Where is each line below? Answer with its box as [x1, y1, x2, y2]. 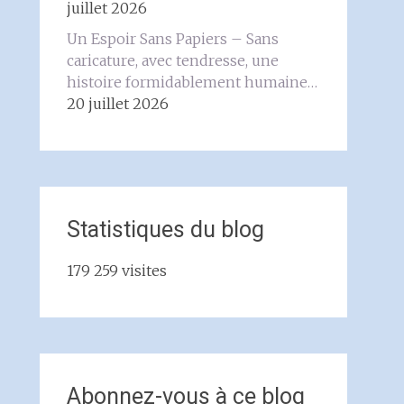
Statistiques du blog [66, 216, 264, 243]
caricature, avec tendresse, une [66, 51, 279, 69]
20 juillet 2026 [66, 95, 169, 113]
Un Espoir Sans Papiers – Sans [66, 30, 279, 48]
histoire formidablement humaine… [66, 73, 317, 91]
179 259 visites [66, 262, 167, 280]
